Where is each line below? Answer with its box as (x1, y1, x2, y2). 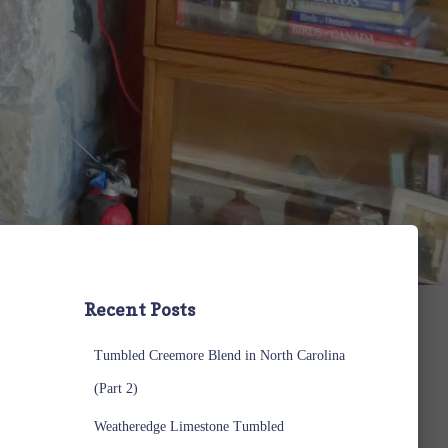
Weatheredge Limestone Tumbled (93, 419, 284, 434)
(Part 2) (93, 381, 138, 396)
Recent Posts (83, 299, 195, 320)
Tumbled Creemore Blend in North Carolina (93, 348, 345, 363)
